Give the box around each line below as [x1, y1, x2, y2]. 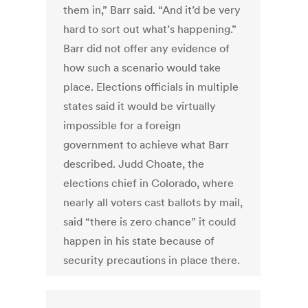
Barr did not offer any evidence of [63, 41, 230, 56]
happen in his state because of [63, 234, 215, 248]
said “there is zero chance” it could [63, 214, 236, 229]
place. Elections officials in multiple [63, 80, 239, 94]
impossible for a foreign [63, 118, 181, 133]
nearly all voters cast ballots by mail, [63, 195, 243, 210]
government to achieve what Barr [63, 137, 230, 152]
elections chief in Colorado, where [63, 176, 234, 190]
